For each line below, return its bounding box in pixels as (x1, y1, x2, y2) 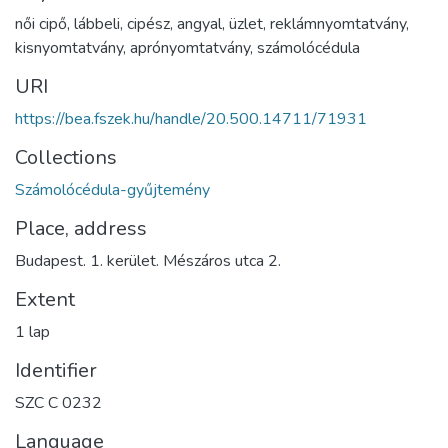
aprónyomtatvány (130, 36, 250, 59)
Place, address (15, 214, 147, 242)
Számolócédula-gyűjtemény (15, 178, 210, 201)
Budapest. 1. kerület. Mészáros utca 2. (15, 249, 281, 272)
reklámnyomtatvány (270, 12, 406, 35)
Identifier (15, 356, 97, 384)
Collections (15, 143, 117, 171)
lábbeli (74, 12, 120, 35)
